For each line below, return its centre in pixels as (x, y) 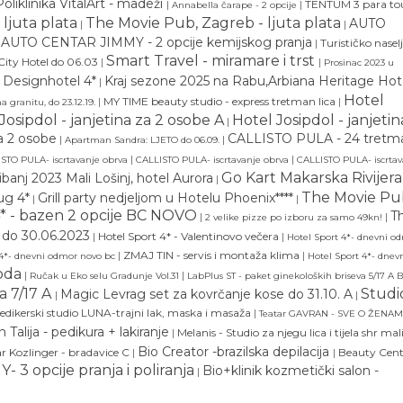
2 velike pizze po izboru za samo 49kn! (295, 217)
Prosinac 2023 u (359, 62)
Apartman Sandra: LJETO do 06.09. (142, 139)
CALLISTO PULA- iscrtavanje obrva (212, 159)
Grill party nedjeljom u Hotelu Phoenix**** (166, 197)
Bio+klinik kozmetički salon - (291, 370)
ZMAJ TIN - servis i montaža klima (211, 255)
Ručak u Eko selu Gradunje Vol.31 (104, 275)
